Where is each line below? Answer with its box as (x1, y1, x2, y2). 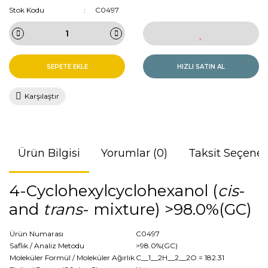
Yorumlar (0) (101, 147, 167, 160)
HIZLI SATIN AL (177, 62, 225, 71)
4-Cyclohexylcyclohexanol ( (9, 181, 218, 200)
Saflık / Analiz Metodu (10, 241, 84, 250)
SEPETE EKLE (46, 62, 88, 71)
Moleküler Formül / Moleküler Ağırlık (10, 253, 135, 262)
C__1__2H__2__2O (136, 253, 197, 262)
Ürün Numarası (10, 229, 63, 238)
